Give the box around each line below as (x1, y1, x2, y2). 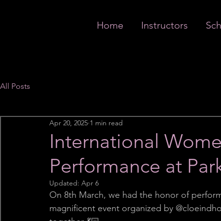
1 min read (90, 118, 123, 127)
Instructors (141, 19, 188, 31)
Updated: (49, 179, 81, 187)
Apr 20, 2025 (49, 118, 88, 127)
